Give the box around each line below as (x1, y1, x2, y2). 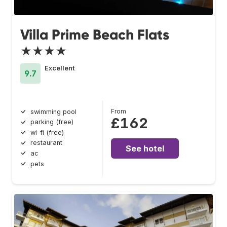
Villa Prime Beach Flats (20, 25, 169, 44)
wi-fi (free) (30, 128, 64, 136)
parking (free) (30, 118, 73, 126)
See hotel (126, 143, 165, 154)
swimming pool (30, 107, 77, 116)
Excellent (45, 64, 74, 72)
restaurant (30, 139, 62, 147)
